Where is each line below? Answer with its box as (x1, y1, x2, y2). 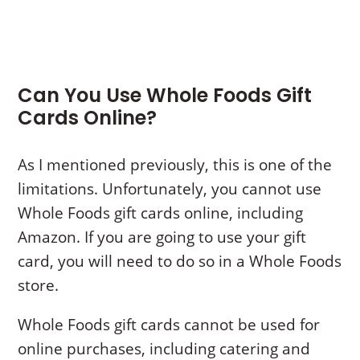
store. (18, 274, 59, 296)
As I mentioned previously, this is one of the (18, 153, 333, 175)
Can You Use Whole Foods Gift (18, 81, 313, 108)
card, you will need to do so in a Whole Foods (18, 250, 342, 272)
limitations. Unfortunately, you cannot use (18, 178, 322, 199)
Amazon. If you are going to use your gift (18, 226, 307, 247)
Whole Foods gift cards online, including (18, 202, 304, 223)
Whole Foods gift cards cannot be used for (18, 313, 321, 335)
